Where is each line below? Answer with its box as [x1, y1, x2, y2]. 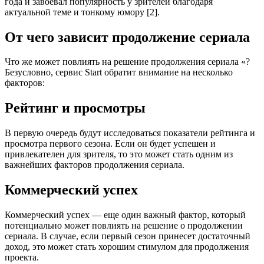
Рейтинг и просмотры [5, 100, 146, 116]
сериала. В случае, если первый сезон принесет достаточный [5, 231, 250, 242]
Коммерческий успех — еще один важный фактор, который [5, 210, 246, 220]
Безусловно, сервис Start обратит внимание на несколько [5, 67, 233, 78]
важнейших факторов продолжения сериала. [5, 160, 184, 170]
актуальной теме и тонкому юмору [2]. [5, 6, 160, 17]
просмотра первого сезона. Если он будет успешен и [5, 138, 216, 149]
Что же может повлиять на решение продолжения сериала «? [5, 57, 250, 67]
